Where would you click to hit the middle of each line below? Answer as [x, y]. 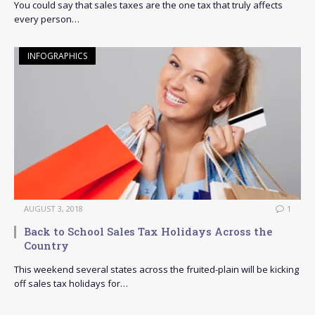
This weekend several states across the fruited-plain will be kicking [156, 270]
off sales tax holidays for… [71, 284]
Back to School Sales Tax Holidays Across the [148, 232]
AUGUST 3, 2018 [53, 209]
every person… [47, 19]
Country [46, 246]
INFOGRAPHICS [57, 56]
